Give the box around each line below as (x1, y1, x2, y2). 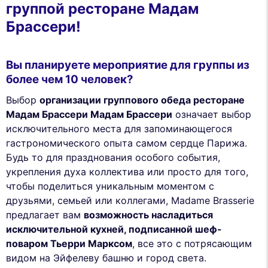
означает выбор (172, 108, 251, 120)
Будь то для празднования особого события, (6, 151, 220, 163)
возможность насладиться (84, 208, 213, 221)
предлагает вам (6, 208, 84, 221)
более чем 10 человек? (6, 72, 133, 87)
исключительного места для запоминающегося (6, 122, 232, 135)
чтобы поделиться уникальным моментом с (6, 179, 214, 192)
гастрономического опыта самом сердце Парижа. (6, 136, 247, 149)
